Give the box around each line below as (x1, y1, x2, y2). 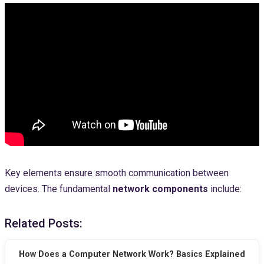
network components (113, 183, 208, 194)
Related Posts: (5, 216, 82, 230)
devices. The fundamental (5, 183, 113, 194)
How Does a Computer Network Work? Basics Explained (19, 249, 245, 260)
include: (208, 183, 242, 194)
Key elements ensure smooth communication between (5, 167, 229, 179)
